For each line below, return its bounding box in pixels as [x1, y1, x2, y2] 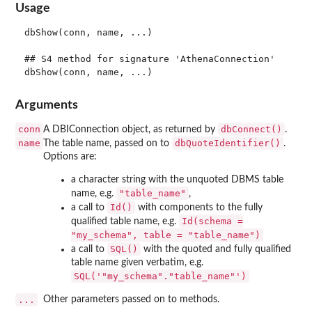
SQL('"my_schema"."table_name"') [74, 270, 247, 281]
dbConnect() [221, 123, 282, 134]
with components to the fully [135, 202, 263, 212]
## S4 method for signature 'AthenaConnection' [24, 54, 275, 65]
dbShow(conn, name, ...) [24, 27, 153, 38]
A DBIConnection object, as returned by [43, 124, 218, 134]
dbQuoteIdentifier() [175, 137, 281, 148]
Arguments [15, 98, 78, 111]
